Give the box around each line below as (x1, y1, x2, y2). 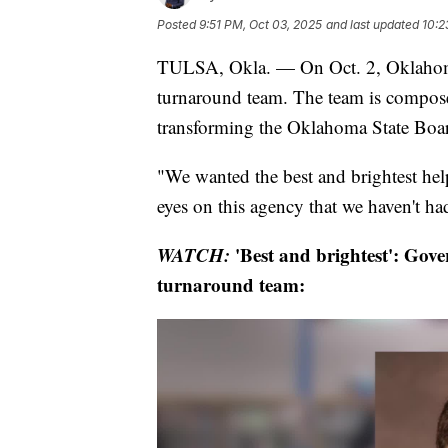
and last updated (326, 16, 419, 32)
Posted (157, 16, 199, 32)
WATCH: (157, 240, 230, 268)
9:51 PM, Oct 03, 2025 (199, 16, 322, 32)
